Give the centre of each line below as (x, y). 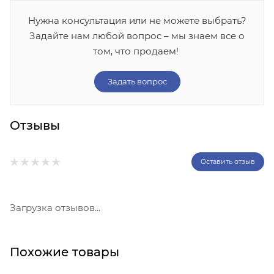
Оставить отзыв (228, 162)
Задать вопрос (137, 82)
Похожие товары (65, 252)
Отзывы (35, 126)
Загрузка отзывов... (55, 208)
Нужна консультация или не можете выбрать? (137, 21)
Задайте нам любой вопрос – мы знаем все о (137, 36)
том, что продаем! (137, 51)
